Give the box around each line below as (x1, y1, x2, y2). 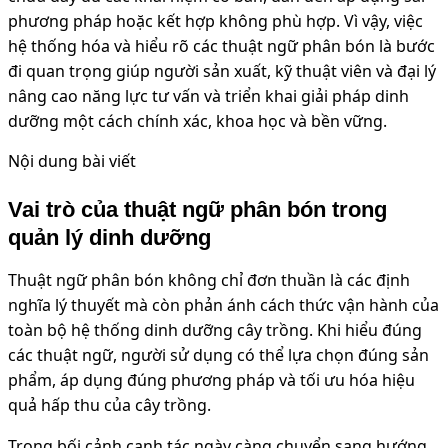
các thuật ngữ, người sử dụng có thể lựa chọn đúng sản (8, 343, 429, 366)
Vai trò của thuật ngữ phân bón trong (8, 196, 387, 222)
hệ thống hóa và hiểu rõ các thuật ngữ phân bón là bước (8, 34, 435, 57)
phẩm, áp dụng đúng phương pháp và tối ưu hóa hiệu (8, 368, 415, 391)
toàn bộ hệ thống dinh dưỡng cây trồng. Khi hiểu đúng (8, 318, 422, 341)
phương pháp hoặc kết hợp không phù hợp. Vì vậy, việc (8, 9, 423, 32)
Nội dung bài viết (8, 149, 136, 172)
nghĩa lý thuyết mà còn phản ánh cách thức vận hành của (8, 293, 439, 316)
